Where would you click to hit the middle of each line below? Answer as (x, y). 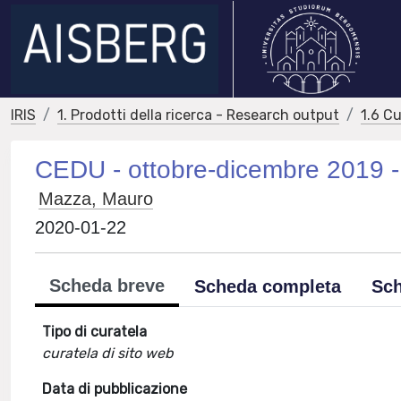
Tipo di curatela (95, 332)
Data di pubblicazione (115, 389)
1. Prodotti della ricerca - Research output (198, 115)
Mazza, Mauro (96, 199)
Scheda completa (268, 286)
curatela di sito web (108, 353)
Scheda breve (107, 286)
